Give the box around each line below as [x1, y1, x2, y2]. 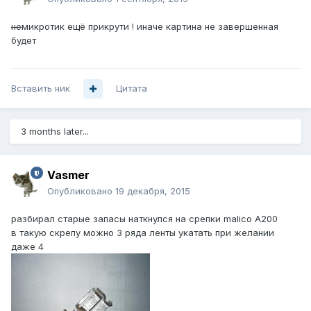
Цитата [116, 83, 147, 94]
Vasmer [47, 168, 90, 183]
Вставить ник [11, 83, 70, 94]
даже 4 [11, 241, 44, 253]
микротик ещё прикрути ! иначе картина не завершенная [22, 21, 278, 33]
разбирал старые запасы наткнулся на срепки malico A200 [11, 213, 278, 225]
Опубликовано [47, 185, 115, 197]
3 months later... [21, 126, 89, 137]
